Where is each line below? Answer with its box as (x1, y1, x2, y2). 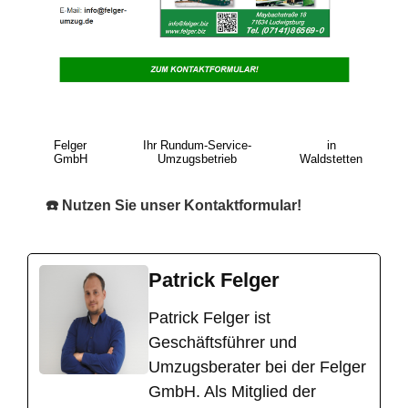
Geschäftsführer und (148, 332, 297, 352)
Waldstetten (300, 151, 362, 166)
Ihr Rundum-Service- (143, 138, 252, 152)
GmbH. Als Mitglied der (148, 382, 316, 401)
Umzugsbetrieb (158, 151, 238, 166)
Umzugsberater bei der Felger (148, 357, 366, 376)
